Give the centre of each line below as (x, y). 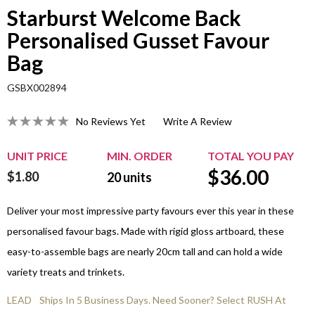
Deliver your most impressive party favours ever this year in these (150, 211)
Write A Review (198, 121)
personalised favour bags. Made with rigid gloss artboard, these (146, 231)
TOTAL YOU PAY (251, 156)
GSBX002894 (37, 88)
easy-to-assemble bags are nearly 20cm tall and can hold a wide (145, 252)
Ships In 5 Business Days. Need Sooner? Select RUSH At (163, 300)
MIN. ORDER (140, 156)
